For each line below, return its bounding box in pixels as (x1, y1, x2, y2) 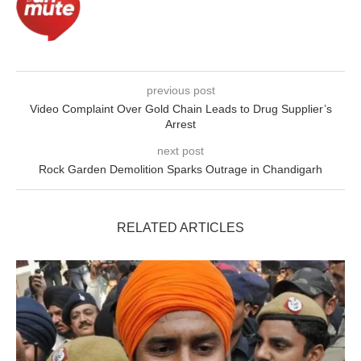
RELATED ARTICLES (117, 220, 244, 234)
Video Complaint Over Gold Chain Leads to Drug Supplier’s (29, 102, 332, 115)
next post (157, 143, 204, 157)
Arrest (165, 117, 196, 131)
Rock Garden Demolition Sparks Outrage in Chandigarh (39, 162, 322, 176)
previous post (146, 83, 215, 97)
